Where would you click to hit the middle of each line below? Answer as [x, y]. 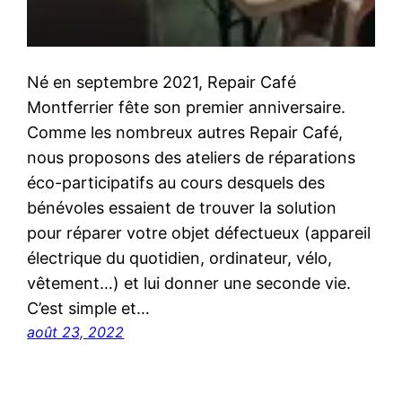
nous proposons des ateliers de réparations [192, 157]
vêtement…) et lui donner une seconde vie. [189, 283]
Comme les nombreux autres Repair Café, [185, 132]
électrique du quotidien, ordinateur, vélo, [180, 258]
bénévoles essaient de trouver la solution [182, 207]
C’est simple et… [89, 308]
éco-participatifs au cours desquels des [176, 182]
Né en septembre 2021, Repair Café [162, 82]
